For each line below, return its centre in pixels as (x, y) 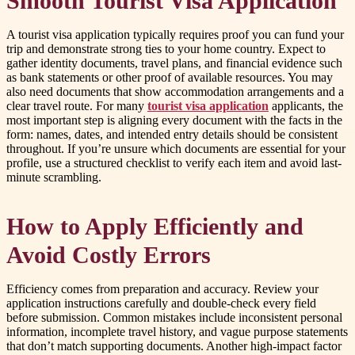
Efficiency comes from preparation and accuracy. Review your (162, 289)
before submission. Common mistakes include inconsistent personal (174, 318)
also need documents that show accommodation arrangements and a (175, 92)
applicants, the (306, 106)
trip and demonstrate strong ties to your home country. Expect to (166, 49)
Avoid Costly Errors (109, 256)
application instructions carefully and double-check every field (161, 303)
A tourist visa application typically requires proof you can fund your (175, 35)
